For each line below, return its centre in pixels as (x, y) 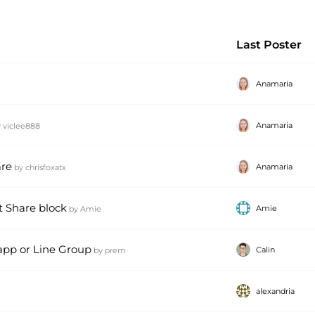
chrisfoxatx (46, 167)
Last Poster (269, 45)
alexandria (276, 291)
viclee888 (21, 126)
